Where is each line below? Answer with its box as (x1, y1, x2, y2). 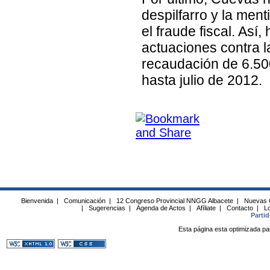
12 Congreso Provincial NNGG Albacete (116, 196, 233, 204)
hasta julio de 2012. (142, 72, 262, 88)
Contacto (226, 204, 253, 212)
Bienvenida (20, 196, 53, 204)
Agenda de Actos (136, 204, 186, 212)
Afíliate (196, 204, 216, 212)
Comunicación (63, 196, 105, 204)
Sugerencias (88, 204, 125, 212)
